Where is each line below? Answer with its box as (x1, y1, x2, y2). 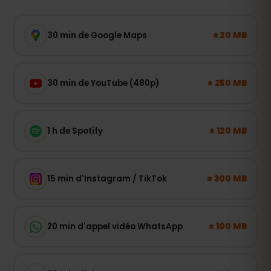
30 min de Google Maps (47, 29, 147, 41)
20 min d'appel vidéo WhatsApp (47, 220, 183, 232)
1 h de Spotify (47, 125, 103, 137)
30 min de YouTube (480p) (47, 77, 159, 89)
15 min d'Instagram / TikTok (47, 172, 167, 184)
